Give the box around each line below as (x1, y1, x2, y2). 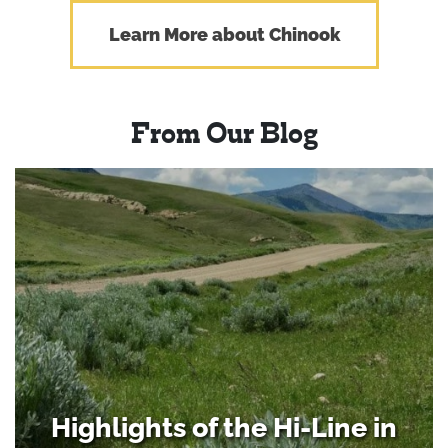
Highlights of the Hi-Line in (51, 411, 397, 443)
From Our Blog (130, 122, 318, 151)
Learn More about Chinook (108, 24, 340, 46)
